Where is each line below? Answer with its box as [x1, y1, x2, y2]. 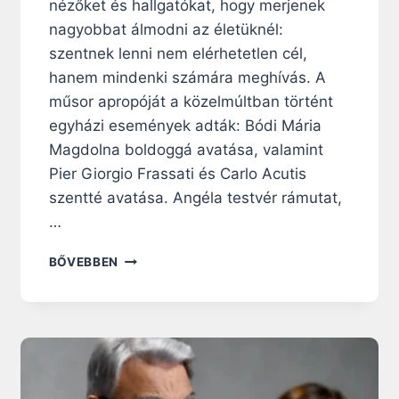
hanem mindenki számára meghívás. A [48, 68, 326, 86]
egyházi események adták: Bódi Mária [48, 116, 322, 134]
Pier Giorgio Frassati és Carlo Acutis [48, 164, 306, 183]
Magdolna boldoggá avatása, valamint [48, 140, 323, 159]
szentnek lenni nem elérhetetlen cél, [48, 44, 307, 62]
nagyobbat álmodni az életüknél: [48, 20, 283, 38]
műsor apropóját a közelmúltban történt [48, 92, 333, 110]
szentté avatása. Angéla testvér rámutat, [48, 188, 342, 207]
